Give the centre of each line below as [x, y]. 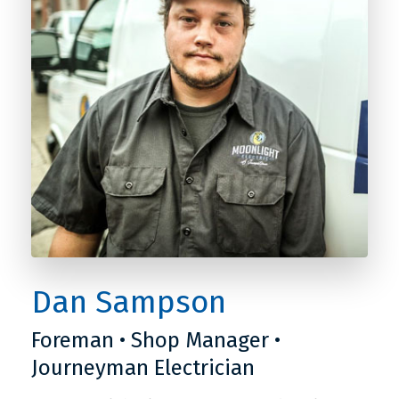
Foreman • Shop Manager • [156, 340]
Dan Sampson [129, 302]
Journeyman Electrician [143, 368]
